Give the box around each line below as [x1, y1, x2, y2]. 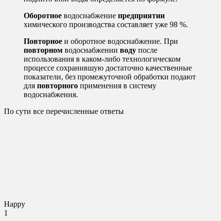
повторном [24, 46, 63, 55]
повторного [37, 81, 78, 90]
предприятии [118, 11, 165, 20]
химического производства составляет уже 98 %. [24, 20, 188, 29]
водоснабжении [63, 46, 120, 55]
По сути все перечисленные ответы [4, 107, 124, 116]
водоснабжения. [24, 90, 78, 99]
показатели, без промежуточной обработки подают [24, 73, 196, 81]
